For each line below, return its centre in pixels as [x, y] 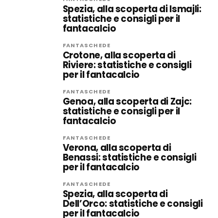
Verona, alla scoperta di [117, 148]
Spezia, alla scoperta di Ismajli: [132, 9]
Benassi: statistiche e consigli [129, 157]
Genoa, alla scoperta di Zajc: [127, 101]
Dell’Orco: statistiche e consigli [133, 204]
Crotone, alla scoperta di [119, 55]
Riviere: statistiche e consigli [127, 65]
